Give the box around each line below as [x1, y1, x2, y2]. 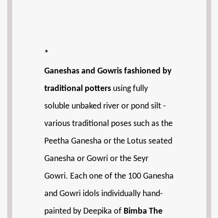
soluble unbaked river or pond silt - [44, 102, 166, 111]
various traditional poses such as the [44, 119, 173, 128]
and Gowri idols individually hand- [44, 189, 163, 199]
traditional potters [44, 84, 111, 93]
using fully [111, 84, 148, 93]
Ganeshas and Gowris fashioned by [44, 67, 172, 76]
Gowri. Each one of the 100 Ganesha [44, 172, 174, 181]
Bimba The [124, 207, 163, 216]
